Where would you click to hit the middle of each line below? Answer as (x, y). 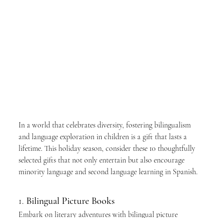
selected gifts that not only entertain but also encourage (102, 160)
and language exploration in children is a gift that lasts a (104, 137)
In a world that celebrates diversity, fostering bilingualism (106, 125)
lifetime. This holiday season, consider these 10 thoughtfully (108, 148)
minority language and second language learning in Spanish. (108, 172)
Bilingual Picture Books (71, 201)
